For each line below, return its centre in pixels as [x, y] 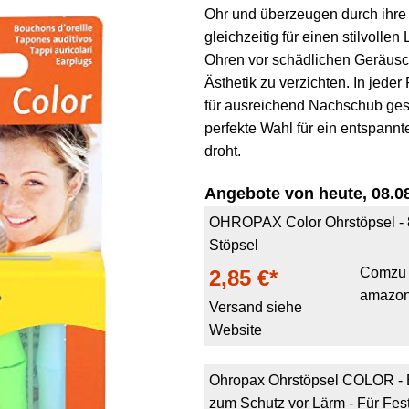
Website [236, 330]
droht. [223, 151]
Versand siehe [256, 307]
